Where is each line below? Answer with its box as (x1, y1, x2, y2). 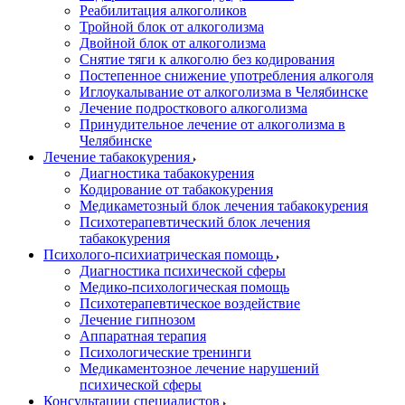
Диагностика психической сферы (80, 263, 286, 278)
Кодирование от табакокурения (80, 182, 273, 197)
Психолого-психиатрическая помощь (43, 247, 277, 262)
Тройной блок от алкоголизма (80, 19, 264, 34)
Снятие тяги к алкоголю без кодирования (80, 52, 334, 67)
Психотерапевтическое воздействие (80, 296, 300, 311)
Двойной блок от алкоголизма (80, 35, 266, 51)
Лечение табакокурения (43, 149, 193, 165)
